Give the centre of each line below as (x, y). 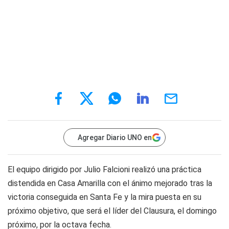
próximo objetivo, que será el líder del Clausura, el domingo (112, 211)
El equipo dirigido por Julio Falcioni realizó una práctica (105, 169)
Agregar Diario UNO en (115, 138)
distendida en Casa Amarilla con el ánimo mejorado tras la (110, 183)
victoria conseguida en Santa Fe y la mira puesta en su (105, 197)
